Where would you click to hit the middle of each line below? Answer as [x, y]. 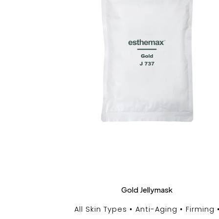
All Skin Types [100, 209]
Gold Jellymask [147, 189]
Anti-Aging [156, 209]
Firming [200, 209]
